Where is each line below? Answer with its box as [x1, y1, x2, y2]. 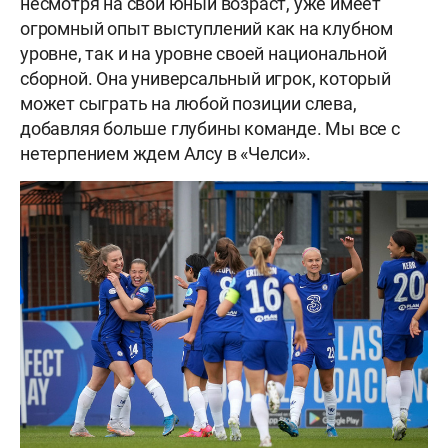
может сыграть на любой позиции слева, [20, 93, 357, 115]
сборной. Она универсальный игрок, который [20, 68, 391, 90]
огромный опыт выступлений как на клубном [20, 18, 393, 40]
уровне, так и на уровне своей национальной [20, 43, 387, 65]
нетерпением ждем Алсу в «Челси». [20, 143, 311, 165]
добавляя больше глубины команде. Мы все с [20, 118, 400, 140]
